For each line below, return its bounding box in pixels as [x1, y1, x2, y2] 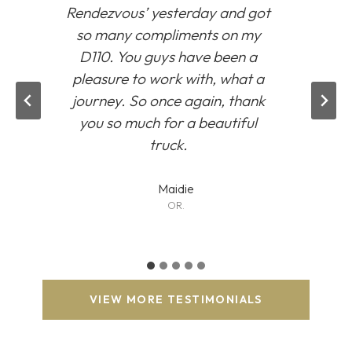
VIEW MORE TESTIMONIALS [90, 292, 262, 306]
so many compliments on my [75, 25, 261, 44]
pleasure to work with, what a [72, 69, 264, 88]
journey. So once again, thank [71, 91, 265, 110]
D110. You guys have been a [79, 47, 257, 66]
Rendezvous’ [66, 3, 148, 22]
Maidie [158, 181, 194, 196]
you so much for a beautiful [79, 113, 257, 132]
